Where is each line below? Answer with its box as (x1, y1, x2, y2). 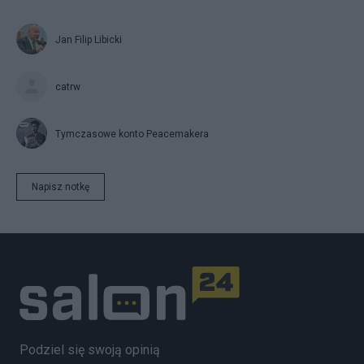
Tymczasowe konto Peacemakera (55, 128, 209, 140)
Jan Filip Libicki (55, 33, 122, 45)
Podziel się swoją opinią (19, 342, 160, 358)
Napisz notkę (32, 180, 89, 193)
